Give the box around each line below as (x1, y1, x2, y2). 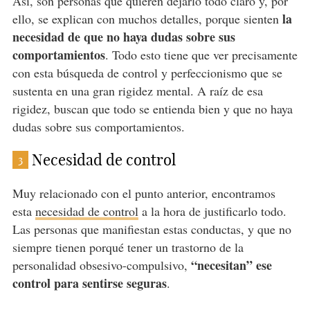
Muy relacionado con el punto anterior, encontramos (12, 185, 275, 202)
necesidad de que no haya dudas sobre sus (12, 28, 235, 46)
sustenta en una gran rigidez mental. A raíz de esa (12, 82, 263, 100)
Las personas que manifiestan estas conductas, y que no (12, 221, 291, 238)
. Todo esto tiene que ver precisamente (104, 46, 298, 64)
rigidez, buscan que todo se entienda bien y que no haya (12, 100, 293, 118)
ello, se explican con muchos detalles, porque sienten (12, 10, 282, 28)
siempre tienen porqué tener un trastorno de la (12, 239, 244, 256)
